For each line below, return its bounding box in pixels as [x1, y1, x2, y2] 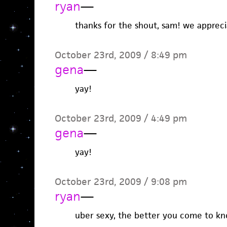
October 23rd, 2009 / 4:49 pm [54, 112, 187, 125]
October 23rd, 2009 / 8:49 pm [54, 49, 187, 61]
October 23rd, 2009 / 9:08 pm [54, 175, 187, 188]
